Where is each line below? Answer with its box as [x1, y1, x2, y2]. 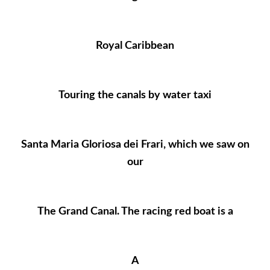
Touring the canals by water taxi [58, 90, 212, 101]
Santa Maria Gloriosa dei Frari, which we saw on [20, 139, 250, 150]
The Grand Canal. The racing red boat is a [37, 206, 233, 217]
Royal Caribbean [96, 40, 174, 51]
